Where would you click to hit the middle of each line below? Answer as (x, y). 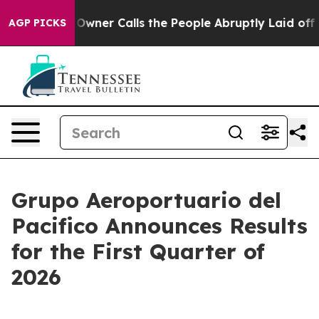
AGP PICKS (37, 23)
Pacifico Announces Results (159, 226)
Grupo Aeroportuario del (146, 200)
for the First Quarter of (138, 251)
